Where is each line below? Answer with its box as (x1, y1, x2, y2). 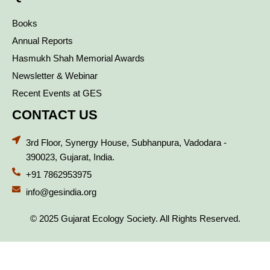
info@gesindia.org (25, 187, 96, 198)
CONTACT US (12, 107, 98, 123)
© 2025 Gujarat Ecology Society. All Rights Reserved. (30, 214, 240, 224)
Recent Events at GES (12, 89, 102, 99)
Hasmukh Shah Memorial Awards (12, 54, 145, 64)
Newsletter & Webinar (12, 71, 98, 81)
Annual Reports (12, 36, 73, 46)
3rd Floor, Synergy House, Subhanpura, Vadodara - (25, 138, 227, 148)
